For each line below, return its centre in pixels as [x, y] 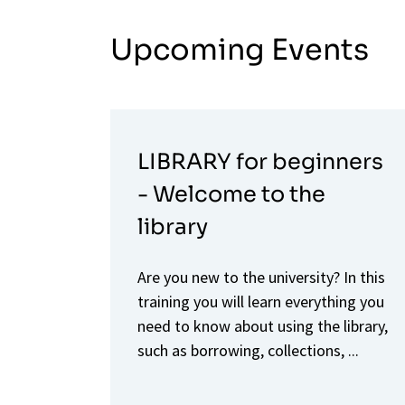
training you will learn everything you [261, 301]
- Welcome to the [231, 194]
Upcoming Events [240, 49]
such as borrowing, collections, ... [248, 350]
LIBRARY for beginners [260, 161]
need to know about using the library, [263, 325]
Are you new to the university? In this [261, 277]
